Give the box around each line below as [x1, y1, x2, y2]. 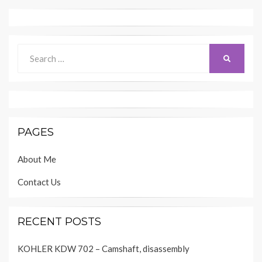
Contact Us [18, 177, 61, 188]
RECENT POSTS [18, 215, 101, 229]
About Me [18, 154, 56, 165]
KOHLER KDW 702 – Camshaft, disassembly [18, 243, 189, 254]
